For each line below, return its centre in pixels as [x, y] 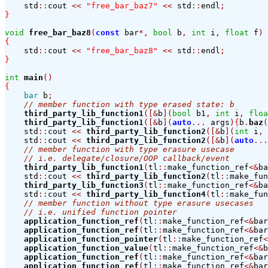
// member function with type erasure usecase [129, 150]
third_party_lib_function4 [146, 194]
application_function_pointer [91, 239]
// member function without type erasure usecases [139, 203]
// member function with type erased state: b [129, 105]
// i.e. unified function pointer [100, 212]
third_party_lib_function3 [84, 185]
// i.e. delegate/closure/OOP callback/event [127, 159]
